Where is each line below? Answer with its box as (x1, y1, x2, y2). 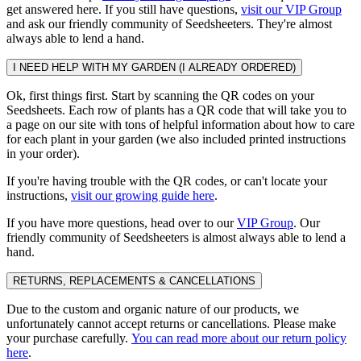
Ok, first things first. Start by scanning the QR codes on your (6, 88, 314, 102)
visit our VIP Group (241, 2, 342, 16)
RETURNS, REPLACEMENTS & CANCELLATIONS (13, 274, 255, 287)
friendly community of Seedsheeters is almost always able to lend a (6, 230, 346, 244)
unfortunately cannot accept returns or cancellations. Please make (6, 316, 336, 330)
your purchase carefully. (6, 330, 131, 345)
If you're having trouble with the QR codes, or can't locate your (6, 173, 327, 188)
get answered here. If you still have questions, (6, 2, 241, 16)
